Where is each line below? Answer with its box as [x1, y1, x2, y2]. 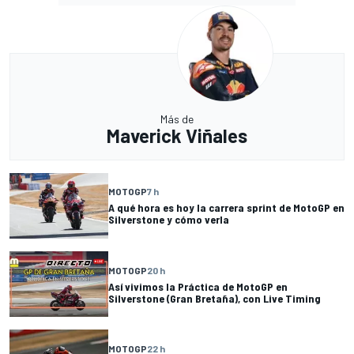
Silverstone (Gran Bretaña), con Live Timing [108, 291, 321, 305]
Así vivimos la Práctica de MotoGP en [108, 279, 288, 293]
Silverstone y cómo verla [108, 213, 229, 227]
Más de [160, 111, 194, 126]
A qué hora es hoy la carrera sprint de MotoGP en [108, 201, 345, 215]
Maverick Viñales [107, 123, 247, 147]
